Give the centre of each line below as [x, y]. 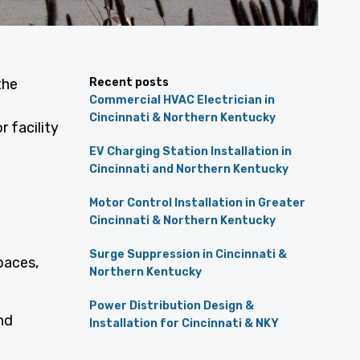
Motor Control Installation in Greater [197, 203]
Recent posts [129, 83]
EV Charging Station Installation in [190, 152]
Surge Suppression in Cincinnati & [188, 255]
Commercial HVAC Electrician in [182, 100]
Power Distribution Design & [171, 306]
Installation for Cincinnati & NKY [184, 324]
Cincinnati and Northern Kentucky [188, 170]
